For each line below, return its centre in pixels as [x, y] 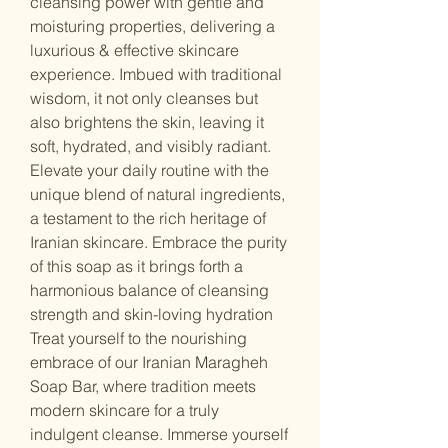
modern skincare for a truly [124, 410]
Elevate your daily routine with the [149, 170]
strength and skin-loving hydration [151, 314]
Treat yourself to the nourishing [138, 338]
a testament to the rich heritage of [148, 218]
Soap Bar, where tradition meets [143, 386]
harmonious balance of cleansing [149, 290]
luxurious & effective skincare [134, 50]
